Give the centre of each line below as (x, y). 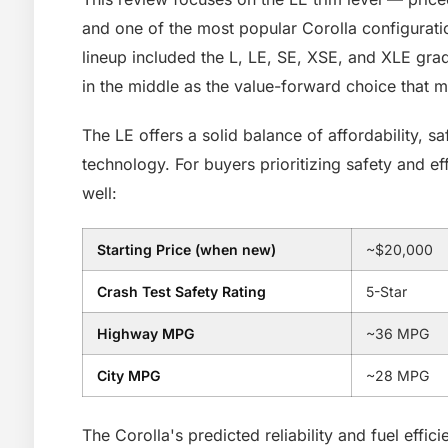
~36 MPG (398, 333)
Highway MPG (146, 333)
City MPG (129, 375)
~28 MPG (398, 375)
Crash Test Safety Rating (181, 291)
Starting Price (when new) (186, 249)
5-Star (386, 291)
